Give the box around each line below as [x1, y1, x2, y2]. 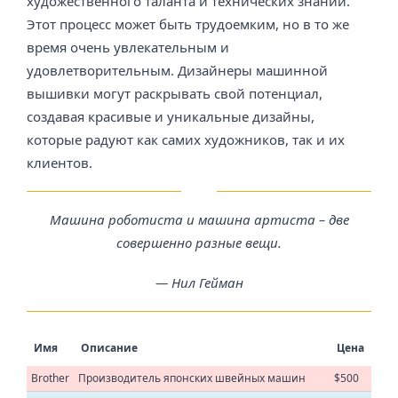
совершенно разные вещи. [116, 234, 282, 252]
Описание [81, 339, 138, 355]
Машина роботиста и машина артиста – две [49, 211, 349, 229]
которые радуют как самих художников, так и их [27, 130, 345, 148]
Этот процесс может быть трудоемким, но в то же [27, 14, 349, 33]
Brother [31, 370, 69, 386]
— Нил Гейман [155, 274, 243, 291]
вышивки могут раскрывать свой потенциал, [27, 84, 322, 102]
